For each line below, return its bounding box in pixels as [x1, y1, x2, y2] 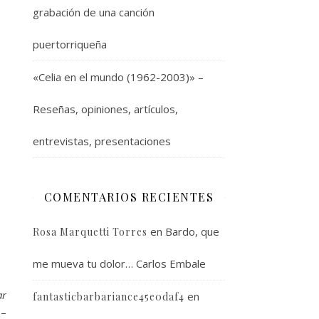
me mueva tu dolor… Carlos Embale [33, 256, 206, 271]
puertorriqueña [33, 37, 107, 51]
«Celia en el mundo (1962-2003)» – [33, 70, 204, 84]
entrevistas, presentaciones [33, 134, 171, 148]
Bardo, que [165, 224, 219, 239]
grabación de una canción [33, 5, 155, 19]
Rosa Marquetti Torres [33, 225, 147, 239]
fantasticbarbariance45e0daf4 [33, 290, 184, 303]
